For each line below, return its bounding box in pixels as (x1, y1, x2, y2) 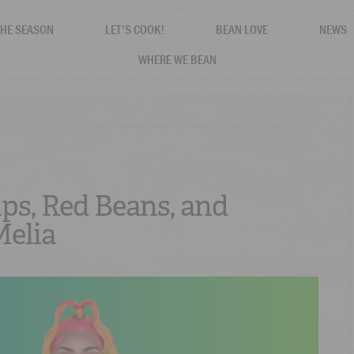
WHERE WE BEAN (137, 51, 217, 67)
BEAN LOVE (216, 21, 268, 37)
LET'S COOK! (105, 21, 164, 37)
